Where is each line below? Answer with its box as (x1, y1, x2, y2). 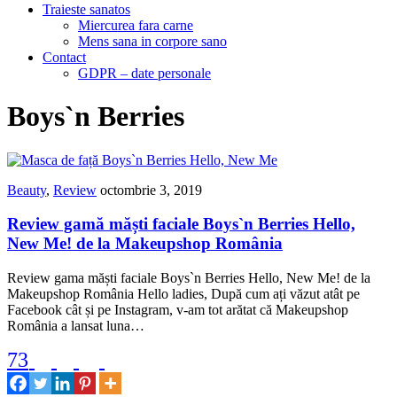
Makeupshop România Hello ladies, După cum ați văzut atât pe (7, 286, 360, 302)
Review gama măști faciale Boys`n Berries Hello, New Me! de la (7, 270, 370, 286)
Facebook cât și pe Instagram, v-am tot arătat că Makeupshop (7, 302, 348, 318)
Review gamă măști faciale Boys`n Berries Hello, (7, 214, 355, 234)
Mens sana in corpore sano (78, 33, 227, 49)
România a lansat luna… (7, 318, 144, 334)
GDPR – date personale (78, 65, 211, 81)
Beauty (7, 182, 46, 198)
